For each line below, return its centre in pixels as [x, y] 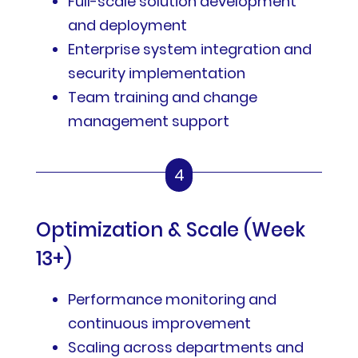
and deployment [127, 25]
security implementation [156, 73]
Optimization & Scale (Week [170, 229]
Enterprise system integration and [189, 49]
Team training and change [162, 97]
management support [148, 121]
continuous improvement [159, 323]
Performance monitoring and [172, 299]
